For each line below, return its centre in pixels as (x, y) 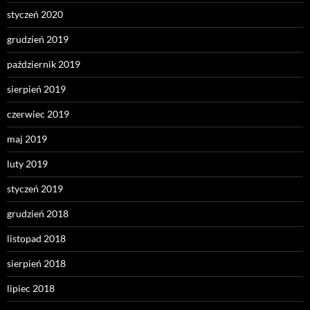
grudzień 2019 (38, 39)
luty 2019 (27, 163)
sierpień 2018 (36, 263)
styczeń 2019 (35, 188)
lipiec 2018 (31, 288)
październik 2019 (44, 64)
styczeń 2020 (35, 14)
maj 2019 (27, 138)
